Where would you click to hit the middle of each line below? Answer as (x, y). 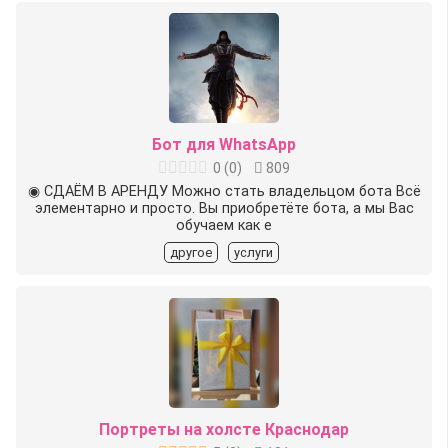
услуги (253, 252)
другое (190, 252)
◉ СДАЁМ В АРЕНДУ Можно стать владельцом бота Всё (224, 191)
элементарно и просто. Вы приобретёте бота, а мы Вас (224, 208)
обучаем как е (224, 225)
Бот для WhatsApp (224, 144)
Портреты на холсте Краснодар (224, 429)
